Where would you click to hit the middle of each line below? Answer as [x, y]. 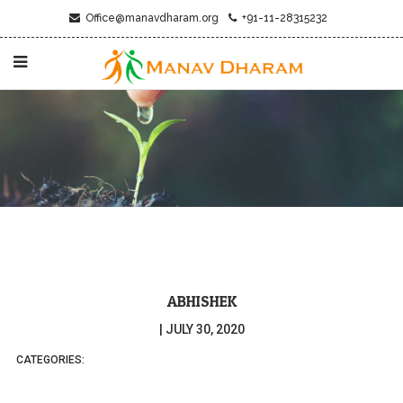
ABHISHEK [201, 301]
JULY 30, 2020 [205, 330]
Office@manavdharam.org [149, 18]
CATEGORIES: [50, 360]
